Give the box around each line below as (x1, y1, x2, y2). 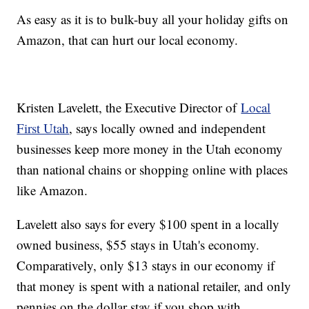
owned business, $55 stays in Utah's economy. (17, 236, 260, 254)
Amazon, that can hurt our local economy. (17, 31, 239, 49)
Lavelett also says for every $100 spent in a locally (17, 215, 280, 233)
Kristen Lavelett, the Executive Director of (17, 99, 241, 117)
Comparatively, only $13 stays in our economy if (17, 257, 275, 275)
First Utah (17, 119, 70, 137)
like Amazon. (17, 181, 88, 199)
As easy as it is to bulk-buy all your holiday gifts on (17, 10, 289, 28)
